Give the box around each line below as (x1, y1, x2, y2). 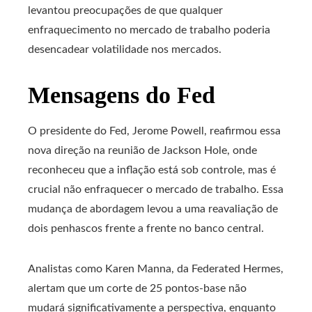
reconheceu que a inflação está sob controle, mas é (28, 164, 276, 175)
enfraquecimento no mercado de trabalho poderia (28, 24, 270, 36)
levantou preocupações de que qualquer (28, 5, 223, 16)
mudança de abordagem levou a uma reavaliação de (28, 203, 278, 214)
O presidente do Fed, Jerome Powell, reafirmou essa (28, 125, 281, 136)
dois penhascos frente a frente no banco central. (28, 223, 264, 234)
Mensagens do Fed (28, 82, 215, 108)
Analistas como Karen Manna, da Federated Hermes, (28, 263, 283, 274)
